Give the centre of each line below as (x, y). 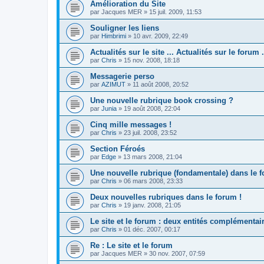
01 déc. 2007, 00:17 (152, 229)
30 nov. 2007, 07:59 (177, 253)
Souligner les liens (125, 28)
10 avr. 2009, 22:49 (161, 36)
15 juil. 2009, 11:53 (175, 11)
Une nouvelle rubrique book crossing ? (162, 100)
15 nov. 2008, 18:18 (152, 60)
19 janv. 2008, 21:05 (152, 205)
